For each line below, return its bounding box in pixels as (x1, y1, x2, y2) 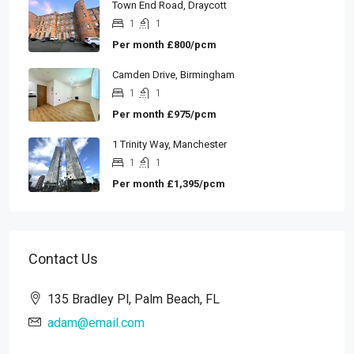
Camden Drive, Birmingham (112, 69, 235, 81)
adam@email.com (47, 315, 145, 331)
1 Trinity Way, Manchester (112, 138, 227, 151)
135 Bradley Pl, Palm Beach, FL (47, 292, 220, 307)
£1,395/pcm (164, 178, 225, 190)
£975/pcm (164, 108, 217, 121)
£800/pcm (164, 39, 217, 51)
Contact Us (28, 250, 98, 268)
